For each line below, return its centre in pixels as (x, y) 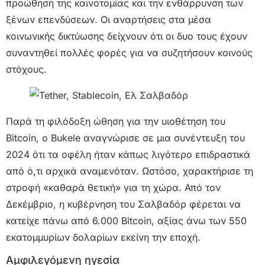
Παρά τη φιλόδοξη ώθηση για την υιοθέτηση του (116, 121)
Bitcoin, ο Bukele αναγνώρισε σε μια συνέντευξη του (125, 138)
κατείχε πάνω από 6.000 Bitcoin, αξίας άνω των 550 (126, 220)
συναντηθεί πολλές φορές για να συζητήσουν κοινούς (129, 52)
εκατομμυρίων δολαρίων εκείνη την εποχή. (103, 237)
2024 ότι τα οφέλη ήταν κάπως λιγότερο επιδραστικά (128, 154)
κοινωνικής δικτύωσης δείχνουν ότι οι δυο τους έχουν (127, 36)
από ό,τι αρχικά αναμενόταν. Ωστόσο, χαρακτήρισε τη (130, 171)
